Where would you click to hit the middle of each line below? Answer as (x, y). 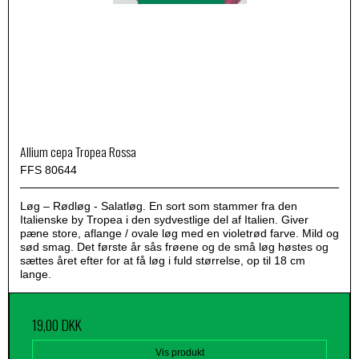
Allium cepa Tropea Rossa (78, 151)
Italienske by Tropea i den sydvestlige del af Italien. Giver (164, 219)
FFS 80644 (48, 169)
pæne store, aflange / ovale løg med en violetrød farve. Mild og (179, 233)
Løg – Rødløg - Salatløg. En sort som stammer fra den (159, 206)
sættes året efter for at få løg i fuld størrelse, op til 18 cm (163, 260)
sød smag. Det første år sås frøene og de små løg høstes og (174, 246)
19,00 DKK (57, 324)
